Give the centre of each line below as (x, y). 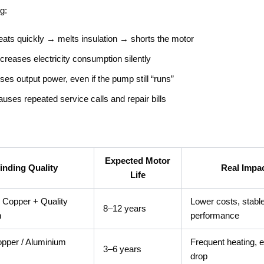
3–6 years (122, 249)
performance (215, 216)
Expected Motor (138, 161)
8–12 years (125, 209)
